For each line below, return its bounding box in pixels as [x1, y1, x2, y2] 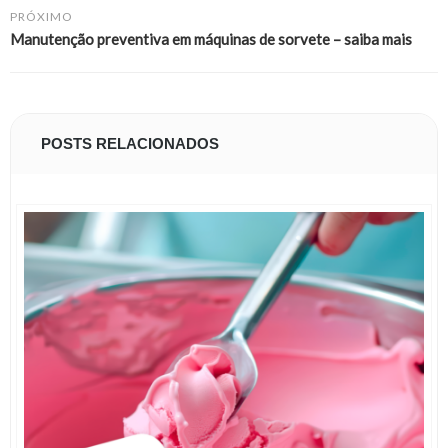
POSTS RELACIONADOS [41, 134, 219, 152]
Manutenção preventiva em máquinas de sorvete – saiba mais [10, 29, 412, 48]
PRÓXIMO [10, 8, 73, 24]
